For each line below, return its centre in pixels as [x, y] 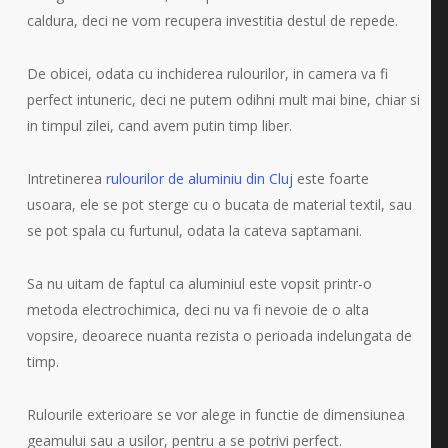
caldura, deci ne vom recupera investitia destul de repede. [212, 21]
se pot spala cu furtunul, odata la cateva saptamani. [194, 231]
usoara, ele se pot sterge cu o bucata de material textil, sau [219, 205]
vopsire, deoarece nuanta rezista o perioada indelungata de [219, 336]
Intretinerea [66, 179]
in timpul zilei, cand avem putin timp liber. [159, 126]
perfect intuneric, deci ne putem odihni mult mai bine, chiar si [223, 100]
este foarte [330, 179]
